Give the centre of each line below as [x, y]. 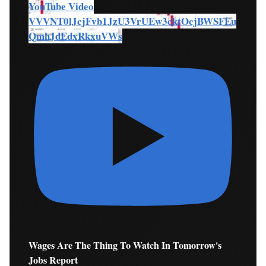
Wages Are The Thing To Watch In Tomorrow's [125, 246]
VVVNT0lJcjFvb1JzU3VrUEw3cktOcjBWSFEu [133, 21]
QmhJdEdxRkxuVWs [76, 36]
